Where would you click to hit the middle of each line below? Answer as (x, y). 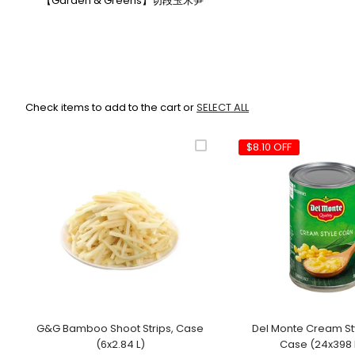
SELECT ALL (223, 107)
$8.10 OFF (269, 147)
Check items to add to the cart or (111, 107)
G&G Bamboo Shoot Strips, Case (120, 328)
